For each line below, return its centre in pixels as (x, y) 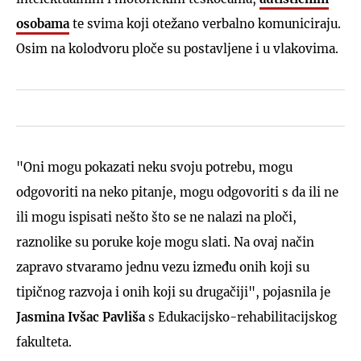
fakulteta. (44, 342)
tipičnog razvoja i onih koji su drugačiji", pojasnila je (173, 292)
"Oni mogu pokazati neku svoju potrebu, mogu (154, 167)
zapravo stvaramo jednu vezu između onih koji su (163, 267)
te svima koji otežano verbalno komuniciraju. (205, 23)
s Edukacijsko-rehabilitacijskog (241, 317)
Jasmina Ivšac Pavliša (81, 317)
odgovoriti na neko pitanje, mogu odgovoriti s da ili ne (177, 192)
